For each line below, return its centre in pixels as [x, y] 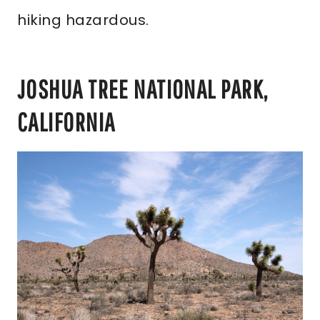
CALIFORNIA [66, 122]
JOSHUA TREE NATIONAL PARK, [143, 89]
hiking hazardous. [83, 20]
